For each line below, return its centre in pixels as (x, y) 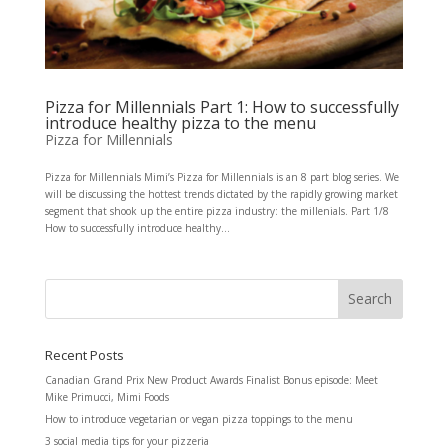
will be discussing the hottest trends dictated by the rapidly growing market (221, 193)
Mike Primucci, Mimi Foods (106, 396)
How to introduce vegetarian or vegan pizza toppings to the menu (198, 418)
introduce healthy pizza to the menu (180, 122)
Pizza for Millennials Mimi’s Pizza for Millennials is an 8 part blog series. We (221, 176)
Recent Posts (84, 354)
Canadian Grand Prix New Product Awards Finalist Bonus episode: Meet (211, 379)
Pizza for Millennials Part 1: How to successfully (221, 106)
